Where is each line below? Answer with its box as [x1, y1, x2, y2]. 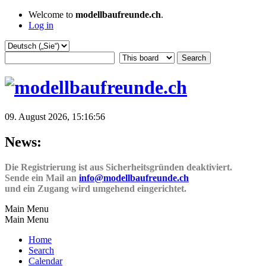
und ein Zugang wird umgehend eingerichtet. [5, 183, 186, 194]
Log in [28, 20, 53, 30]
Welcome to [28, 9, 75, 20]
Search [28, 245, 54, 255]
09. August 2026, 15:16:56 [5, 111, 105, 122]
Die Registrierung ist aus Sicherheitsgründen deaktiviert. [5, 161, 232, 172]
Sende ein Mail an [5, 172, 79, 183]
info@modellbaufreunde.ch [79, 172, 189, 183]
